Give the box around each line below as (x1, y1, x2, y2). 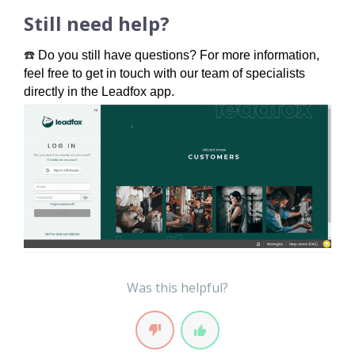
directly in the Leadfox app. (24, 84, 174, 98)
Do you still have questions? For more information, (38, 48, 319, 62)
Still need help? (24, 10, 170, 36)
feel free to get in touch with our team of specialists (24, 66, 305, 80)
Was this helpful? (127, 279, 228, 297)
